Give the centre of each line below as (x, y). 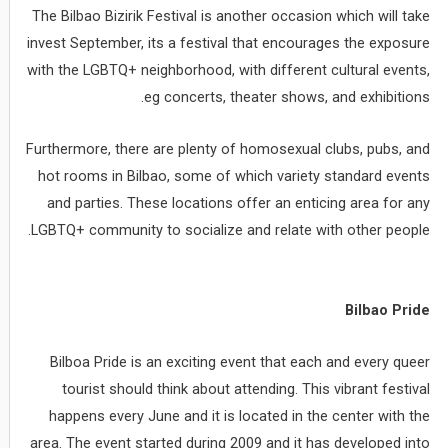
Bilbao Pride (388, 309)
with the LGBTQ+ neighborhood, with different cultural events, (229, 69)
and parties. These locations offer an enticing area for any (239, 203)
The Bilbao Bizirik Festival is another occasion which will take (231, 15)
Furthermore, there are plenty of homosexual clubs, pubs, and (228, 149)
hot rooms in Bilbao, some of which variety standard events (234, 176)
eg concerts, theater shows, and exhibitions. (287, 96)
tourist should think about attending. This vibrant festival (246, 389)
